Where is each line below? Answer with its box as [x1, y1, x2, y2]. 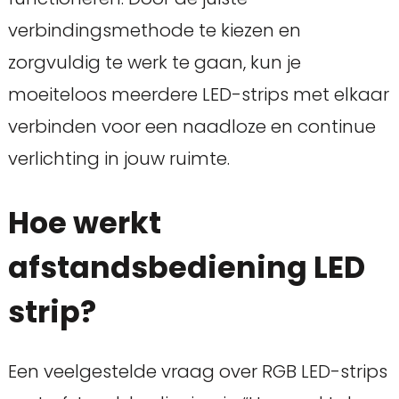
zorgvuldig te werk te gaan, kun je [7, 50, 301, 76]
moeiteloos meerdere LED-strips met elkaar [7, 82, 389, 108]
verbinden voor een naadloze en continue [7, 114, 376, 140]
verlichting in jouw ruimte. [7, 146, 230, 172]
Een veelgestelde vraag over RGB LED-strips [7, 358, 387, 384]
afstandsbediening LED [7, 247, 365, 289]
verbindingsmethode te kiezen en [7, 18, 301, 44]
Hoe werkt [7, 202, 161, 245]
